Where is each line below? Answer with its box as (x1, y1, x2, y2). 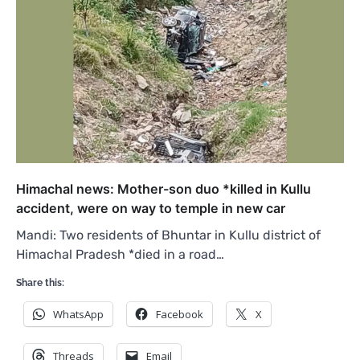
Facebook (156, 306, 203, 321)
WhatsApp (53, 306, 104, 321)
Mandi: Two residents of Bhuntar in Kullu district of (16, 227, 321, 243)
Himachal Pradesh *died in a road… (16, 246, 224, 262)
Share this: (16, 276, 64, 288)
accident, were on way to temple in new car (16, 199, 285, 216)
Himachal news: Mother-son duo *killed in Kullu (16, 180, 311, 197)
